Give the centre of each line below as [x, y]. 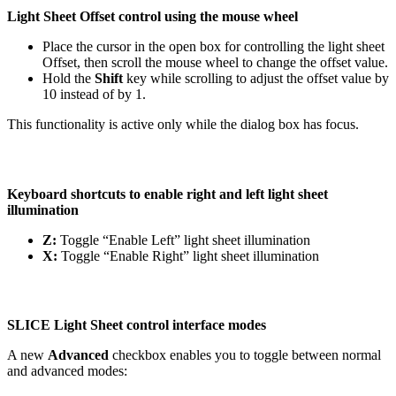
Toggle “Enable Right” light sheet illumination [188, 255]
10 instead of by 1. [94, 95]
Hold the [69, 79]
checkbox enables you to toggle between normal [247, 355]
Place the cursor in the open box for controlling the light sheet [213, 47]
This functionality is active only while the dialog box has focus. [183, 125]
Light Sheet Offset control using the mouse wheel [152, 17]
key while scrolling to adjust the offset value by [256, 79]
